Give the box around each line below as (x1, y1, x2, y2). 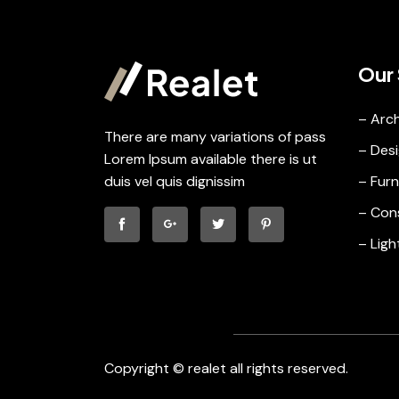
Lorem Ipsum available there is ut (104, 149, 317, 168)
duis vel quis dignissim (104, 171, 245, 191)
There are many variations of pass (104, 126, 326, 146)
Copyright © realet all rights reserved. (104, 358, 348, 378)
